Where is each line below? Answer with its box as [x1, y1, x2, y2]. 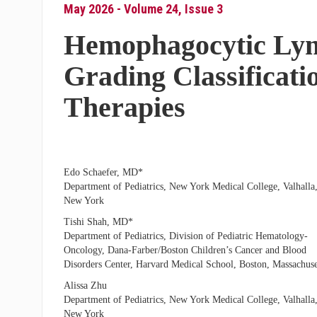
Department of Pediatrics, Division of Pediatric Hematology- [63, 231, 308, 241]
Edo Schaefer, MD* [63, 167, 143, 178]
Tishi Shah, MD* [63, 217, 133, 227]
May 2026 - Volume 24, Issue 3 [63, 1, 223, 16]
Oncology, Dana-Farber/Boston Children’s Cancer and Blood [63, 245, 306, 255]
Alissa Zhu [63, 280, 107, 291]
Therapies [63, 91, 185, 123]
